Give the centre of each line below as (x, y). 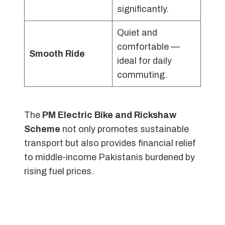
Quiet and (137, 32)
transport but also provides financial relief (110, 143)
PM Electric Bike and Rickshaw (109, 115)
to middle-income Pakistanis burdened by (109, 157)
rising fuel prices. (59, 172)
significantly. (143, 9)
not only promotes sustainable (125, 129)
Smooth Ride (57, 53)
